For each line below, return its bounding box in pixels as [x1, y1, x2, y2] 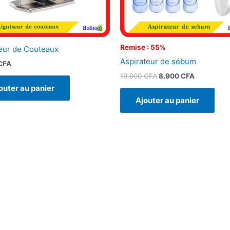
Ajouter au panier [136, 95, 199, 105]
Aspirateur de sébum [120, 56, 196, 66]
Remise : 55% [120, 43, 166, 52]
